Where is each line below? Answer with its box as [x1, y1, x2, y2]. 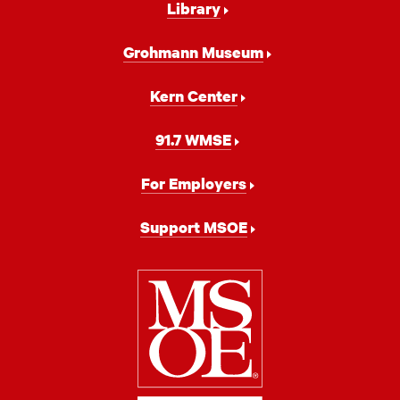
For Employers [140, 173, 246, 194]
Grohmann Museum [123, 42, 264, 62]
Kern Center [149, 86, 237, 106]
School [198, 305, 284, 342]
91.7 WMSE [155, 129, 232, 150]
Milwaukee [198, 269, 334, 305]
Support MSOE [139, 217, 247, 237]
